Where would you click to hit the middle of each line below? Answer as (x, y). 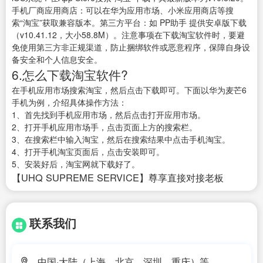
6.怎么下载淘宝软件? (70, 75)
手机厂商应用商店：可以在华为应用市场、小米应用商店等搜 (123, 10)
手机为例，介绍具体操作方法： (69, 102)
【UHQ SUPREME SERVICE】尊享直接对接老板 (118, 178)
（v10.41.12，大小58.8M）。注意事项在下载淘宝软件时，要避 (128, 35)
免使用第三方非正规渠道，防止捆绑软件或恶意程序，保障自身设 (131, 47)
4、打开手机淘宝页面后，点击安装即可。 (88, 152)
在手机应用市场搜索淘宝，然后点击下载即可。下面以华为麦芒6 (129, 90)
